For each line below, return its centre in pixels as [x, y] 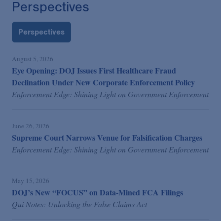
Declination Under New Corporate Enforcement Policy [103, 82]
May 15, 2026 [31, 180]
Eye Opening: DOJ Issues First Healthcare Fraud [94, 71]
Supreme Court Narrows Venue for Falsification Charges [107, 137]
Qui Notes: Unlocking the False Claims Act [79, 204]
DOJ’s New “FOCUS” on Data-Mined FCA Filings [97, 192]
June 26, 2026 [31, 126]
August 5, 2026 [33, 59]
